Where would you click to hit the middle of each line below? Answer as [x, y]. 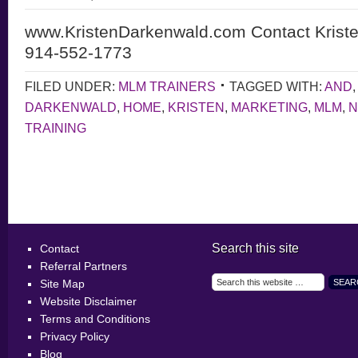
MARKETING [269, 107]
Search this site [255, 248]
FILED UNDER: [72, 86]
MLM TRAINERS [167, 86]
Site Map [62, 284]
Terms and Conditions [95, 319]
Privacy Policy [75, 336]
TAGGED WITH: [277, 86]
